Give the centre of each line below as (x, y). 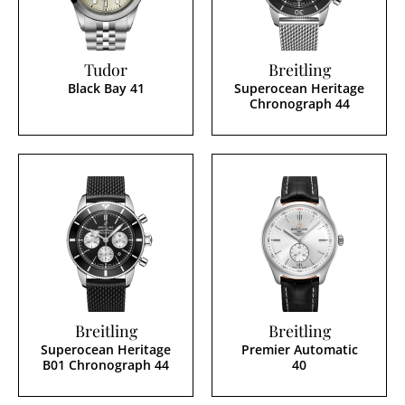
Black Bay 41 (106, 89)
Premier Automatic (299, 350)
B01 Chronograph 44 (106, 365)
